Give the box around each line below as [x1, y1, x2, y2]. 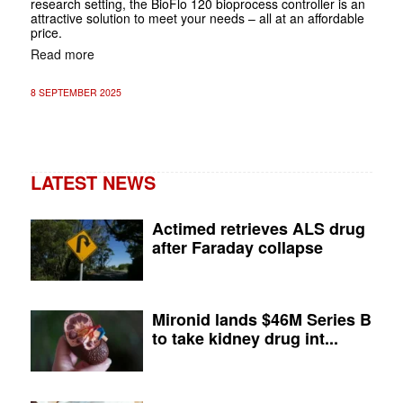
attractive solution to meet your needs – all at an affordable [30, 8, 364, 27]
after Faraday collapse [152, 235, 324, 259]
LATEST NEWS [30, 168, 156, 195]
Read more [30, 44, 94, 63]
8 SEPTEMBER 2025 [30, 85, 121, 99]
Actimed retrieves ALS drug [152, 216, 366, 240]
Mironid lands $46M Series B [152, 307, 372, 331]
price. [30, 22, 62, 41]
